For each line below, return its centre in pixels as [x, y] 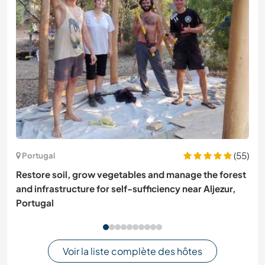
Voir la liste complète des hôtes [132, 251]
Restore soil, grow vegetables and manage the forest [131, 174]
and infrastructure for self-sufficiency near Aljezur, [126, 188]
